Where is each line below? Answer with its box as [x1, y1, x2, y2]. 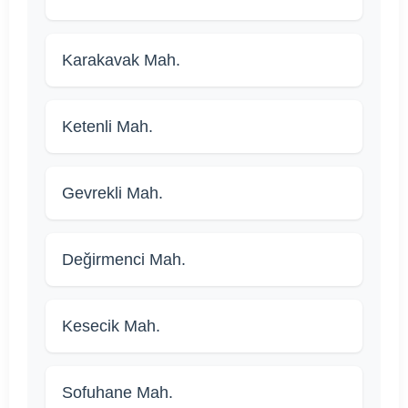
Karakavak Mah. [62, 51, 180, 70]
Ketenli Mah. [62, 117, 153, 137]
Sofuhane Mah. [62, 383, 173, 403]
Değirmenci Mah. [62, 250, 186, 270]
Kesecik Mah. [62, 317, 160, 336]
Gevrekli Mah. [62, 184, 163, 203]
